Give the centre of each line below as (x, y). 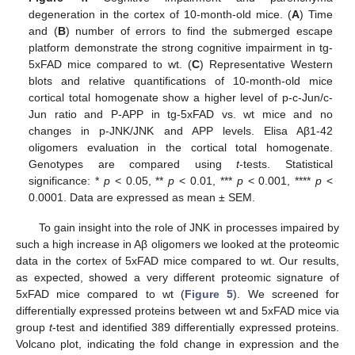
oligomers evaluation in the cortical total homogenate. (181, 147)
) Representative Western (266, 64)
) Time (316, 14)
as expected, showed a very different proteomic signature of (177, 278)
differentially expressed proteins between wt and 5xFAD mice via (177, 311)
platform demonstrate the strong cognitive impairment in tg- (181, 47)
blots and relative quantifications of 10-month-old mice (181, 80)
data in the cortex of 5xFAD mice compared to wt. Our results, (177, 261)
